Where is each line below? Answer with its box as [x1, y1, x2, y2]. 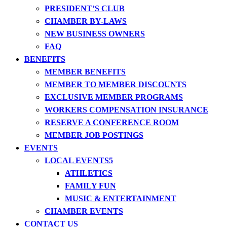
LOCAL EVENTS [45, 156, 109, 165]
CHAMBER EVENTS [45, 207, 123, 215]
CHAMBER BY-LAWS [45, 17, 127, 25]
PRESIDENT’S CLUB [45, 4, 125, 13]
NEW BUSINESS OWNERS [45, 29, 145, 38]
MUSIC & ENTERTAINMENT [65, 194, 176, 203]
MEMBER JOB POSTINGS [45, 131, 143, 139]
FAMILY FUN [65, 181, 116, 190]
